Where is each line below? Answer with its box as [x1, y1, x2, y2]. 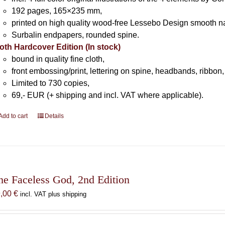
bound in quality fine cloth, [12, 55, 105, 63]
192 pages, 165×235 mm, [12, 7, 102, 15]
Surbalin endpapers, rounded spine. [12, 31, 140, 39]
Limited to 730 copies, [12, 79, 90, 87]
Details [45, 113, 64, 120]
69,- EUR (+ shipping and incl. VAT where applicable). [12, 91, 204, 99]
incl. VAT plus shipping [20, 190, 87, 198]
